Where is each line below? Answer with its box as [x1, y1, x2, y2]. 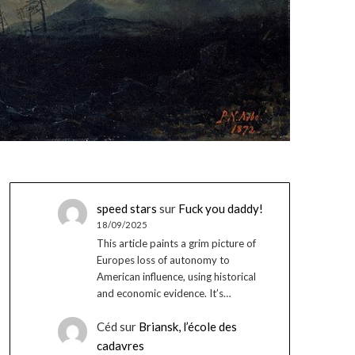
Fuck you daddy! [177, 200, 263, 216]
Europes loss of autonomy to [96, 254, 230, 267]
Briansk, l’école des [138, 319, 237, 334]
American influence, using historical [96, 270, 256, 284]
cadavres [96, 338, 144, 353]
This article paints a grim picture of [96, 237, 256, 250]
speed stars [96, 200, 157, 216]
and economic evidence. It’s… [96, 287, 231, 300]
